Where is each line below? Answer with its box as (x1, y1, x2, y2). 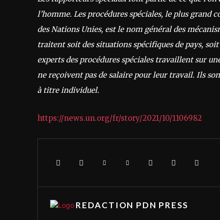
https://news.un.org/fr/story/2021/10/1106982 (37, 113, 202, 123)
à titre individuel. (37, 85, 99, 95)
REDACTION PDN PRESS (76, 199, 189, 210)
